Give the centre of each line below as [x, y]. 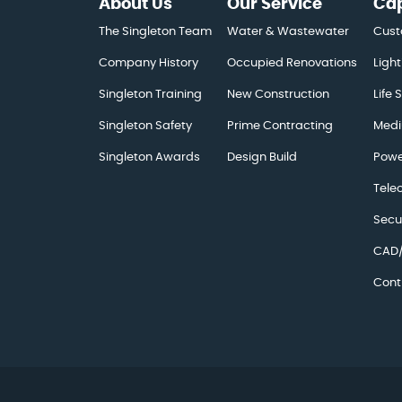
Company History [149, 63]
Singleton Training [150, 95]
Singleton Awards [149, 157]
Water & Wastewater [288, 32]
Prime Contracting [280, 126]
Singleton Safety [145, 126]
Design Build [262, 157]
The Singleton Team [155, 32]
